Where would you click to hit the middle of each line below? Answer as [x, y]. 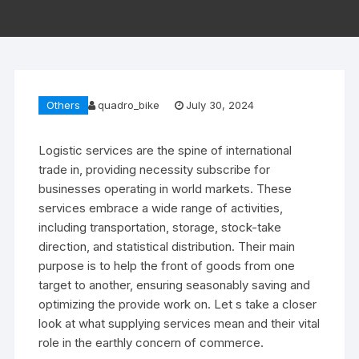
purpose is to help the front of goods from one [167, 265]
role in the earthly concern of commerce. [151, 342]
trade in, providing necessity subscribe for [155, 169]
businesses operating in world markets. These [165, 188]
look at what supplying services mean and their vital [179, 323]
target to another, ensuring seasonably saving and [175, 284]
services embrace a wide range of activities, [161, 208]
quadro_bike [129, 105]
